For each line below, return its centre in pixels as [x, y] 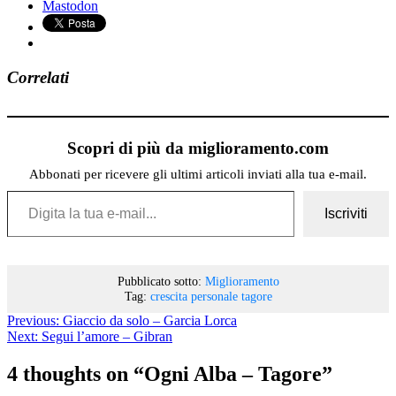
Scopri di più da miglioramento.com [198, 148]
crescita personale [194, 296]
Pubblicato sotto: [159, 281]
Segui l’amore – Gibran [107, 336]
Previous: [33, 320]
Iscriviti [346, 213]
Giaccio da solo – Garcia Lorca [150, 320]
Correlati [38, 77]
